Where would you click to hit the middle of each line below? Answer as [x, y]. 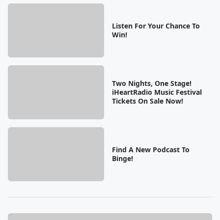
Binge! [122, 158]
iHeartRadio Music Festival [157, 92]
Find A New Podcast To [151, 149]
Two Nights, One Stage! [151, 83]
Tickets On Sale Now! [147, 101]
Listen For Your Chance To [156, 26]
